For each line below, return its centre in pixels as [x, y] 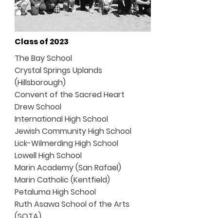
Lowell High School [49, 155]
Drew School [39, 107]
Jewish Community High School [73, 131]
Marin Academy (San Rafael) [68, 168]
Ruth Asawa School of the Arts [72, 204]
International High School [61, 119]
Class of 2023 [42, 42]
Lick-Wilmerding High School [66, 143]
